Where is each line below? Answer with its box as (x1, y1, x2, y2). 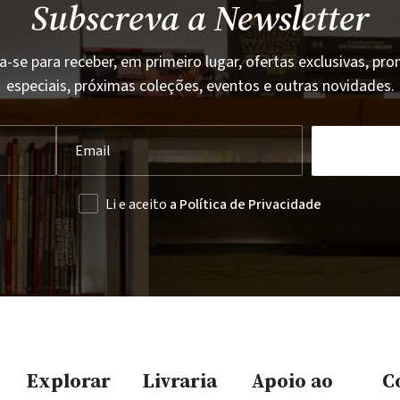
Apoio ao (250, 367, 333, 395)
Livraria (143, 367, 218, 395)
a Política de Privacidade (170, 195, 321, 215)
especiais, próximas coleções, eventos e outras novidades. (5, 75, 395, 98)
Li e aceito (105, 195, 170, 215)
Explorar (27, 367, 111, 395)
